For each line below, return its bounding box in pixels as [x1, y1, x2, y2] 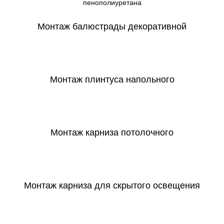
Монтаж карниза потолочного [50, 127, 173, 137]
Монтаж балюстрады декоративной [37, 21, 186, 31]
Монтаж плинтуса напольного [49, 74, 174, 84]
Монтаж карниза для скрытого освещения [24, 180, 200, 190]
